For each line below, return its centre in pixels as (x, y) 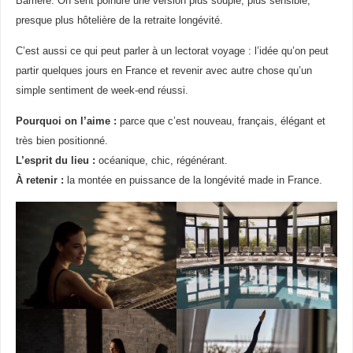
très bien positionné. (61, 141)
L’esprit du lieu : (55, 160)
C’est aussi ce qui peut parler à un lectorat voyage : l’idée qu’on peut (172, 51)
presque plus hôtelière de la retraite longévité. (119, 20)
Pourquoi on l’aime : (66, 121)
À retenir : (39, 180)
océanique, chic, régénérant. (161, 160)
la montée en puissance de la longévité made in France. (193, 180)
